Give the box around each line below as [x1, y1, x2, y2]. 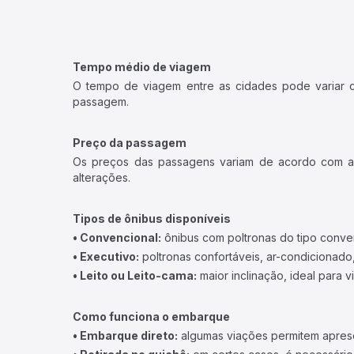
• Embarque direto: [73, 329, 178, 342]
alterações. [73, 171, 130, 184]
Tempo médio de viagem [73, 60, 211, 73]
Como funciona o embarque [73, 310, 230, 323]
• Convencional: [73, 231, 161, 244]
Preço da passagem [73, 136, 186, 149]
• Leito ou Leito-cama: [73, 269, 197, 282]
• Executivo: [73, 250, 139, 263]
